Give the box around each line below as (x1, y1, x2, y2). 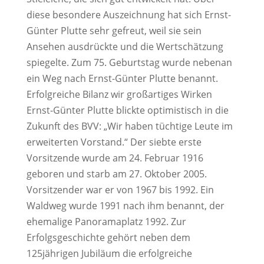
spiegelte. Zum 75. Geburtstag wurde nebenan (26, 55, 232, 69)
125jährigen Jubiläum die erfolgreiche (26, 246, 192, 260)
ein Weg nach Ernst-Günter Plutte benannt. (26, 71, 218, 85)
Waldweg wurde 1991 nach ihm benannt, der (26, 199, 225, 212)
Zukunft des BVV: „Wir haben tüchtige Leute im (26, 119, 233, 133)
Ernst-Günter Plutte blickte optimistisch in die (26, 103, 229, 117)
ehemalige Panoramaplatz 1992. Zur (26, 214, 186, 228)
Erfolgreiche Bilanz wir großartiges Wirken (26, 87, 212, 101)
